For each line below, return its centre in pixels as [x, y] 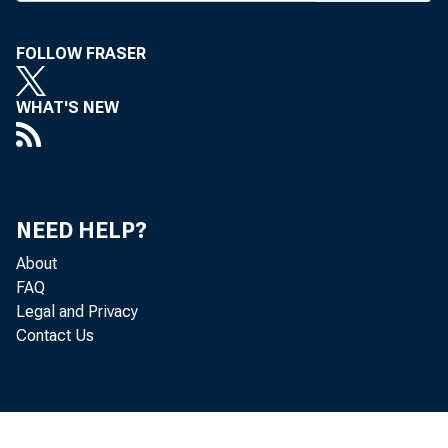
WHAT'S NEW [67, 107]
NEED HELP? [81, 230]
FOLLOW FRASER [81, 53]
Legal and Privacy [77, 311]
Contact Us [55, 335]
